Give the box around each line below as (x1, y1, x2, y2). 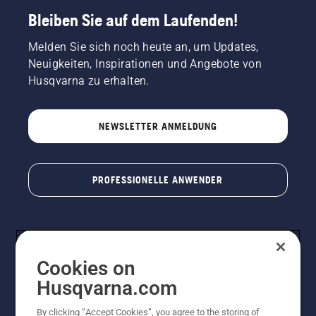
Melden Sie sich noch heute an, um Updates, (28, 40, 259, 54)
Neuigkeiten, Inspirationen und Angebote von (28, 57, 262, 71)
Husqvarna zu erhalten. (28, 74, 150, 88)
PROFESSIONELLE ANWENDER (92, 174, 224, 186)
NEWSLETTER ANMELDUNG (98, 121, 217, 133)
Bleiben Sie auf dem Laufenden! (28, 11, 238, 30)
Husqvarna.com (37, 276, 178, 300)
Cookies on (37, 257, 136, 280)
